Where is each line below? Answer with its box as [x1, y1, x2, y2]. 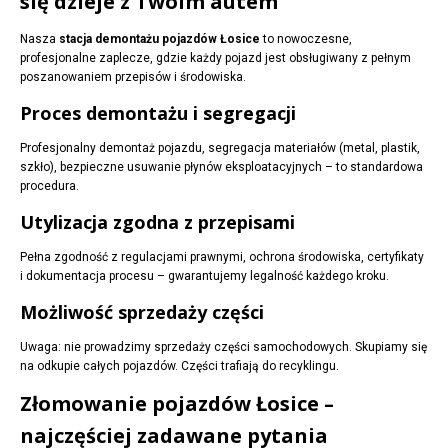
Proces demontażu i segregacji [20, 101, 296, 126]
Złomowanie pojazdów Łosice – [20, 390, 334, 418]
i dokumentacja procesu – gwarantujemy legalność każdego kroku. [20, 269, 389, 284]
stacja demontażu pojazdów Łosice [59, 32, 260, 47]
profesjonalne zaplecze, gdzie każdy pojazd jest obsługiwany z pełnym [20, 51, 411, 66]
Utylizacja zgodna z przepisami [20, 210, 295, 235]
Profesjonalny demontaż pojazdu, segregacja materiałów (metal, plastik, [20, 141, 420, 156]
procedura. [20, 179, 79, 194]
